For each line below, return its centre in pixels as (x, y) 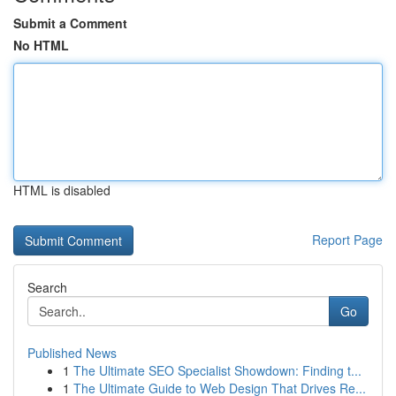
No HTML (41, 45)
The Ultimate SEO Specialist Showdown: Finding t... (217, 370)
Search (47, 287)
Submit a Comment (70, 23)
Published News (72, 353)
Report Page (347, 240)
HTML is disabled (62, 190)
